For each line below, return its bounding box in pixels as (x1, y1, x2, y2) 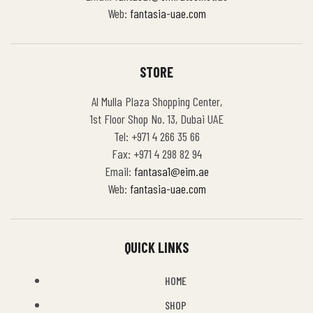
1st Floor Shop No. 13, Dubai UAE (89, 111, 224, 126)
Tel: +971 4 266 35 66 (113, 129, 200, 144)
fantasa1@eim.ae (133, 163, 209, 179)
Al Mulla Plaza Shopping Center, (91, 94, 222, 109)
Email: (104, 163, 134, 179)
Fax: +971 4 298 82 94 (111, 146, 202, 161)
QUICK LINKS (124, 239, 189, 256)
